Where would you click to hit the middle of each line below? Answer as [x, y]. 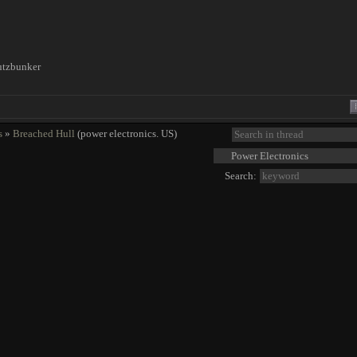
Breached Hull [44, 133]
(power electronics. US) [127, 133]
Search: [242, 176]
